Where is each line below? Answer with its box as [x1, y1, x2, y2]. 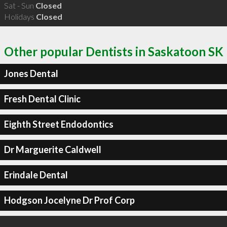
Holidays [4, 12, 36, 21]
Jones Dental [4, 68, 58, 79]
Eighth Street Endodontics [4, 119, 113, 130]
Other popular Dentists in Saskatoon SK [4, 44, 223, 59]
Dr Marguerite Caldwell [4, 144, 101, 155]
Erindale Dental [4, 169, 68, 180]
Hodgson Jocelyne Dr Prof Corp [4, 195, 135, 206]
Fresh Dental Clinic [4, 93, 81, 104]
